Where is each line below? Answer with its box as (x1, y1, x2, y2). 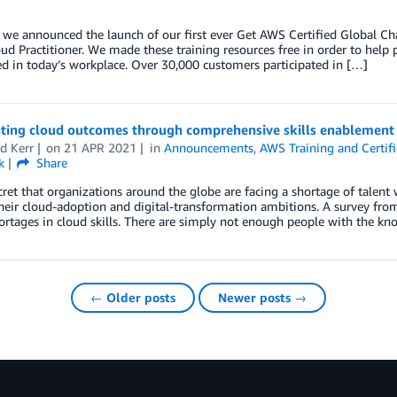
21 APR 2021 (64, 139, 137, 155)
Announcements (164, 139, 254, 155)
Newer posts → (218, 290, 307, 305)
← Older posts (90, 290, 175, 305)
